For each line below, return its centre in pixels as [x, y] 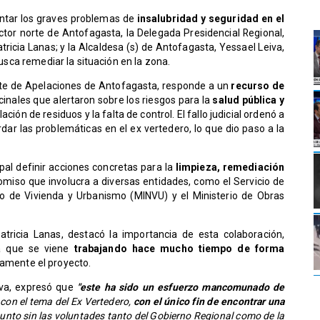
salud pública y [247, 100]
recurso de [258, 86]
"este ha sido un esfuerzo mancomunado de [181, 287]
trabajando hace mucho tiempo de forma [177, 249]
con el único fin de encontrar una [209, 302]
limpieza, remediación [230, 167]
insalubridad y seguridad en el [211, 19]
